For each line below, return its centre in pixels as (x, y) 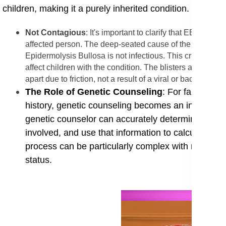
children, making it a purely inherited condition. (96, 9)
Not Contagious (55, 33)
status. (39, 160)
